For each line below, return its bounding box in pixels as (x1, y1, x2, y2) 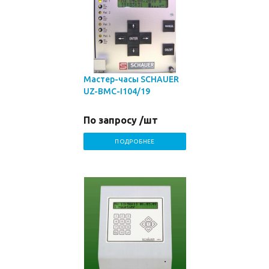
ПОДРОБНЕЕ (115, 138, 155, 145)
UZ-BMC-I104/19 (83, 86, 150, 96)
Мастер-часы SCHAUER (83, 74, 179, 84)
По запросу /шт (83, 115, 158, 125)
